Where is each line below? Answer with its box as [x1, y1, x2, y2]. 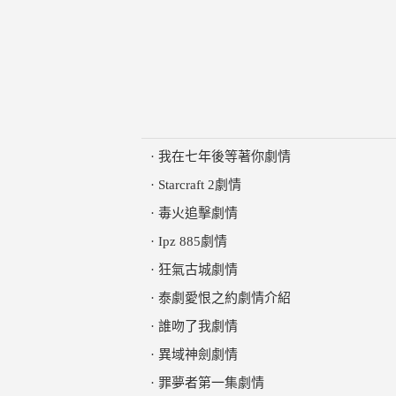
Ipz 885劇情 [158, 234, 227, 248]
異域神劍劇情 [158, 347, 238, 362]
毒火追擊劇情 [158, 206, 238, 220]
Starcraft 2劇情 [158, 178, 241, 192]
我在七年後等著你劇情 [158, 149, 291, 164]
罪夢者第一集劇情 [158, 376, 264, 390]
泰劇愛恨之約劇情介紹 [158, 291, 291, 305]
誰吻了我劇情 [158, 319, 238, 333]
